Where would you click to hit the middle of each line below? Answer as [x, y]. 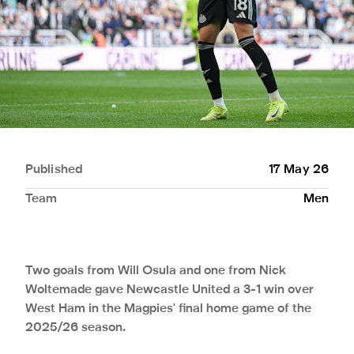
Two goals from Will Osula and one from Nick [156, 271]
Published [54, 169]
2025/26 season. [75, 328]
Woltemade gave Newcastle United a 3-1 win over [169, 290]
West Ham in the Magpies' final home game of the [168, 309]
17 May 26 [299, 169]
